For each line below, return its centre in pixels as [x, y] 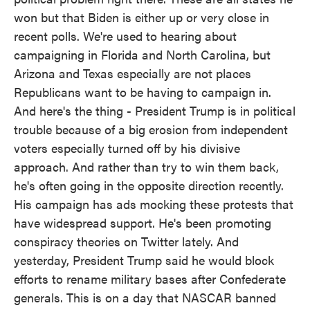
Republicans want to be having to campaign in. [143, 92]
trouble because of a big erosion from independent [151, 129]
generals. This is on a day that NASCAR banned [145, 297]
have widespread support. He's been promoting [143, 222]
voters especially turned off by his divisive [127, 148]
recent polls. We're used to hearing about [125, 36]
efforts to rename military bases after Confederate [150, 279]
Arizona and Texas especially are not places [133, 73]
